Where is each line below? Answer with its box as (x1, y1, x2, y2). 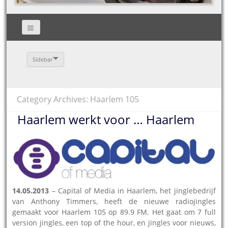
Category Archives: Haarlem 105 (17, 93, 139, 105)
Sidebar (33, 55, 53, 63)
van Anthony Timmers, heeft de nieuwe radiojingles (12, 196, 216, 206)
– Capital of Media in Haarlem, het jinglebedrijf (49, 185, 216, 195)
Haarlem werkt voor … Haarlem (17, 110, 195, 128)
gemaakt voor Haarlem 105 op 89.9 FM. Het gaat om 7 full (12, 207, 216, 217)
